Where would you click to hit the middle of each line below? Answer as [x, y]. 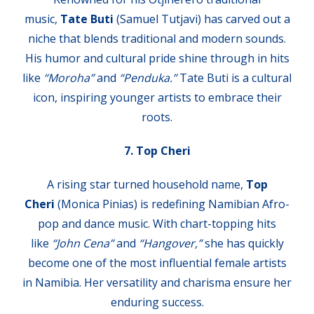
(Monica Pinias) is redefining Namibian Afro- [172, 204]
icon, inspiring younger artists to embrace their [157, 98]
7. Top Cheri [157, 151]
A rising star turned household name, [146, 185]
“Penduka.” [148, 78]
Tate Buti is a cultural [234, 78]
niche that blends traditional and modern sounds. [157, 39]
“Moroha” [69, 78]
